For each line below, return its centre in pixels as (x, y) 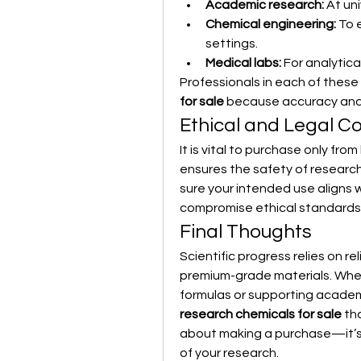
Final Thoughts (246, 232)
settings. (232, 44)
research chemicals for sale (261, 314)
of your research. (229, 353)
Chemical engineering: (271, 24)
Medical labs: (243, 63)
